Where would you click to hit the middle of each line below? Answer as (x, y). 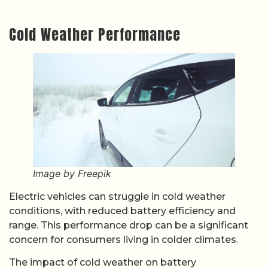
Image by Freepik (72, 173)
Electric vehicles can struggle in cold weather (117, 196)
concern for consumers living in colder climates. (124, 239)
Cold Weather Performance (95, 34)
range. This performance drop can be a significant (129, 225)
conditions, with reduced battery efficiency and (122, 211)
